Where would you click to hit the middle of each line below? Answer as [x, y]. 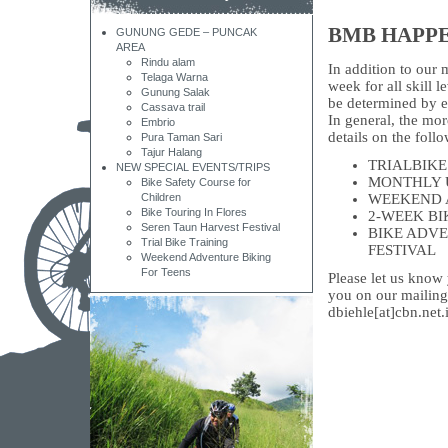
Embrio [158, 122]
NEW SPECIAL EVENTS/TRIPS [193, 167]
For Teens [166, 272]
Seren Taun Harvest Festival [210, 227]
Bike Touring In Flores [194, 212]
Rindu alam [168, 62]
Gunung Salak [175, 92]
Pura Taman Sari [181, 137]
